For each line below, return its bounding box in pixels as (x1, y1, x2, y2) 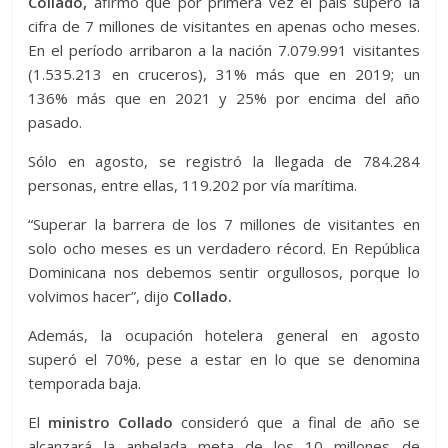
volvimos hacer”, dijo (28, 286, 174, 307)
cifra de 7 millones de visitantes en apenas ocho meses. (28, 16, 420, 37)
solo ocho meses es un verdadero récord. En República (28, 238, 420, 259)
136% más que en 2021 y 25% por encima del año (28, 88, 420, 109)
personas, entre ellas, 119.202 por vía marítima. (28, 175, 358, 196)
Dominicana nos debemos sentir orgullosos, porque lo (28, 262, 420, 283)
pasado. (28, 112, 83, 133)
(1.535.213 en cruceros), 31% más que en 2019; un (28, 64, 420, 85)
